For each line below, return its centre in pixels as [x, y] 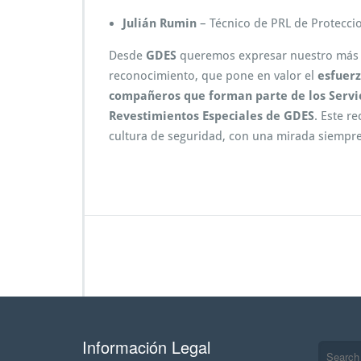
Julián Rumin [160, 23]
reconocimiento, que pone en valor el [213, 75]
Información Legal [146, 346]
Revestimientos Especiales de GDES [212, 116]
